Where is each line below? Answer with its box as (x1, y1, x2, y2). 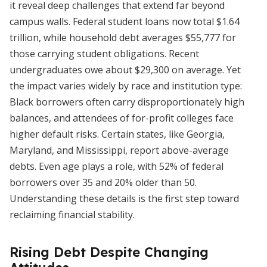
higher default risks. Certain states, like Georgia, (10, 128, 225, 141)
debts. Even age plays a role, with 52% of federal (10, 160, 223, 173)
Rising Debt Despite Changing (10, 244, 209, 260)
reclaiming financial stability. (10, 208, 135, 221)
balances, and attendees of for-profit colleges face (10, 111, 234, 125)
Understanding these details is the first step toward (10, 192, 239, 205)
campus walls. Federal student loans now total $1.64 (10, 15, 240, 28)
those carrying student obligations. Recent (10, 47, 199, 60)
